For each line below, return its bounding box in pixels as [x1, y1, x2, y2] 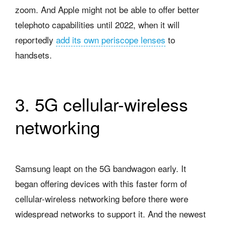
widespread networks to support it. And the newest [15, 207, 206, 220]
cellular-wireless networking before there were [15, 192, 188, 205]
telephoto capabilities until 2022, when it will [15, 18, 180, 31]
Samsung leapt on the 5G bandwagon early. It [15, 161, 186, 175]
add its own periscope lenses [56, 33, 165, 46]
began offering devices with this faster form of [15, 177, 187, 190]
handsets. [15, 48, 52, 61]
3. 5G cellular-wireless [15, 91, 188, 117]
